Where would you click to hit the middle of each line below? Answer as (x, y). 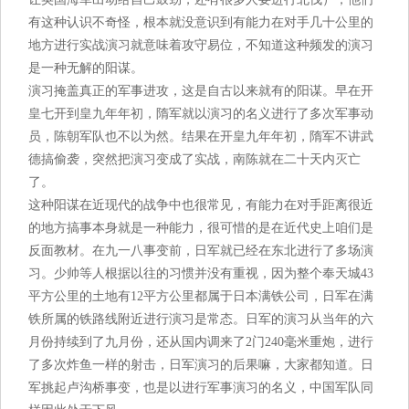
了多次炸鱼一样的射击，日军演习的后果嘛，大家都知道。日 (201, 365)
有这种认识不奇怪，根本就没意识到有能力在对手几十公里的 (201, 22)
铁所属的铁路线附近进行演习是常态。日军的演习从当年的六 (201, 319)
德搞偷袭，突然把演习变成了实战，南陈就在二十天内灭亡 (194, 159)
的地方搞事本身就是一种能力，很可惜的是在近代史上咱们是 (201, 228)
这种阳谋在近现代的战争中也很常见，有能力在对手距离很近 (201, 205)
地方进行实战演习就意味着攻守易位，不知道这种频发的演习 (201, 45)
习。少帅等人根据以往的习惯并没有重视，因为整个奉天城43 (201, 273)
